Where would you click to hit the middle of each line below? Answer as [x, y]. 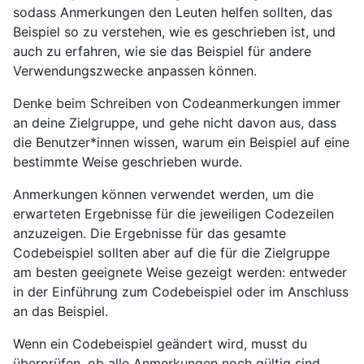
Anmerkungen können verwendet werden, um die [163, 194]
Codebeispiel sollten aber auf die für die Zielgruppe [171, 252]
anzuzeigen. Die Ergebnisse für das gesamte [149, 233]
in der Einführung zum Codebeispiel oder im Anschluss [181, 291]
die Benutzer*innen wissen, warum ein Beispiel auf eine [181, 142]
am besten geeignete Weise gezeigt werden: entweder [180, 272]
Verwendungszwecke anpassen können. [135, 70]
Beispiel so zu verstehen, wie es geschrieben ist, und [174, 31]
